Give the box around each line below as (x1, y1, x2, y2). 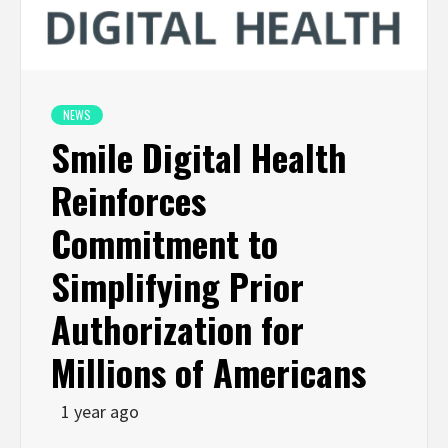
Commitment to (51, 216, 278, 270)
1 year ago (61, 400, 139, 424)
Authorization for (51, 302, 304, 356)
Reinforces (51, 173, 206, 227)
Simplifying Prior (51, 259, 304, 313)
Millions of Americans (51, 345, 366, 399)
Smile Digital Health (51, 130, 347, 184)
